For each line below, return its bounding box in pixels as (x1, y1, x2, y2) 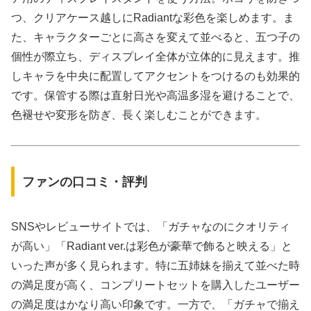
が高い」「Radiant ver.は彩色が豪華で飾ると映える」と (11, 239, 292, 252)
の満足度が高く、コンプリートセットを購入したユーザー (11, 278, 300, 291)
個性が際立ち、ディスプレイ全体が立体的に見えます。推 (11, 51, 300, 63)
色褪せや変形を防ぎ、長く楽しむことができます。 (11, 109, 267, 121)
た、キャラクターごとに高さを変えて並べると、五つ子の (11, 31, 300, 44)
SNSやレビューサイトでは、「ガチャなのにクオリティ (11, 220, 290, 233)
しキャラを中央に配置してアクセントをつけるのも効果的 (11, 70, 300, 83)
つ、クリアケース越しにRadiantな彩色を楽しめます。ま (11, 12, 294, 24)
